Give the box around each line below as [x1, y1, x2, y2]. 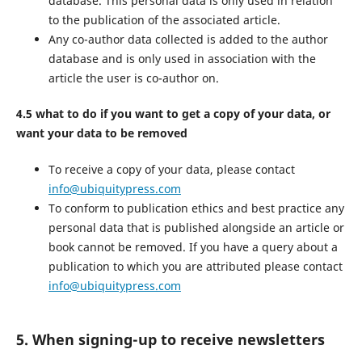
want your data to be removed [15, 125, 187, 141]
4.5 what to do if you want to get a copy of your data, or [15, 106, 330, 122]
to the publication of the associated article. [48, 12, 280, 28]
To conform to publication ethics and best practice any [48, 200, 344, 216]
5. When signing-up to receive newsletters [15, 330, 325, 350]
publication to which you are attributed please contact [48, 258, 343, 274]
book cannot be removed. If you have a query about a [48, 238, 338, 255]
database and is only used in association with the [48, 51, 316, 67]
